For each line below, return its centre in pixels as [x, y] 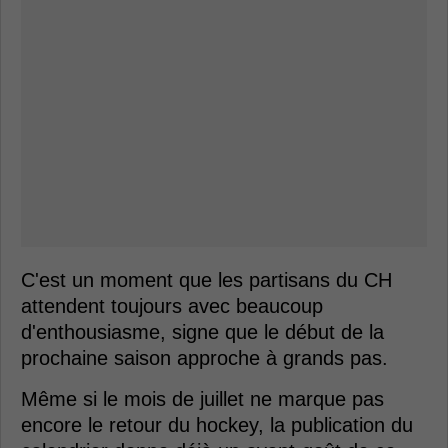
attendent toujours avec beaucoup [172, 306]
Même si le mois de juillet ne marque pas [202, 399]
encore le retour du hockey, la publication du [217, 425]
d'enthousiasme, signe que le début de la [202, 332]
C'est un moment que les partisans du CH [206, 280]
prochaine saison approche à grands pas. [204, 358]
